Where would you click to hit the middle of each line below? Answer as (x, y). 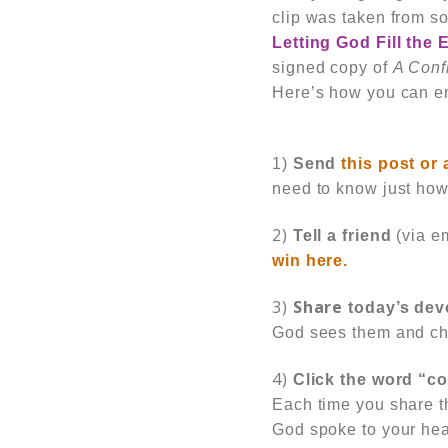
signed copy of (332, 67)
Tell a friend (344, 235)
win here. (310, 260)
